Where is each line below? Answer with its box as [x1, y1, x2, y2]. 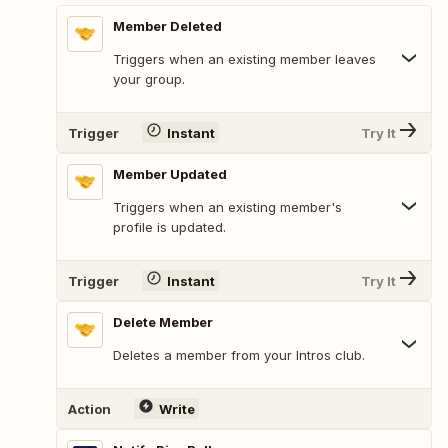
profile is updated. [113, 219, 226, 236]
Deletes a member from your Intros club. [113, 347, 365, 364]
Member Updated [113, 166, 227, 183]
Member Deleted [113, 18, 222, 35]
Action [68, 400, 111, 417]
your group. [113, 71, 185, 88]
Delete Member [113, 314, 213, 331]
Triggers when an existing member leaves [113, 51, 376, 68]
